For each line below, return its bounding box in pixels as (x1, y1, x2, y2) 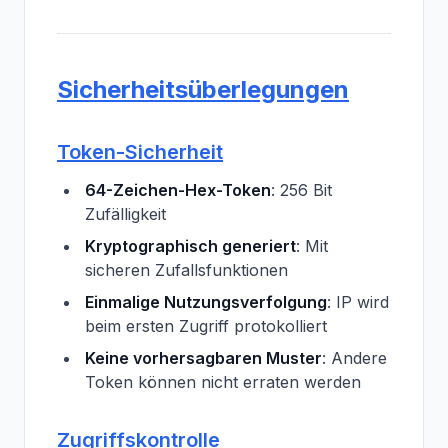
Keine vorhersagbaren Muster (85, 348, 322, 368)
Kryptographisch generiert (85, 236, 296, 256)
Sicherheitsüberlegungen (57, 75, 349, 104)
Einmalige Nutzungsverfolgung (85, 292, 327, 312)
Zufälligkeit (85, 204, 166, 224)
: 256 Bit (271, 180, 332, 200)
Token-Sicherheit (57, 140, 223, 164)
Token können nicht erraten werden (85, 372, 361, 392)
